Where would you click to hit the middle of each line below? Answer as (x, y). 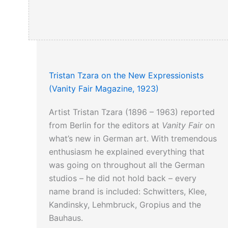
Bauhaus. (66, 218)
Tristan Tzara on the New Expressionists (126, 76)
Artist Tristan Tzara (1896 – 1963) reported (132, 112)
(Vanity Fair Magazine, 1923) (104, 89)
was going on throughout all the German (127, 165)
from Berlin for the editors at (105, 125)
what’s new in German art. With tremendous (133, 139)
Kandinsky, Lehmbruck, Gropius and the (125, 205)
